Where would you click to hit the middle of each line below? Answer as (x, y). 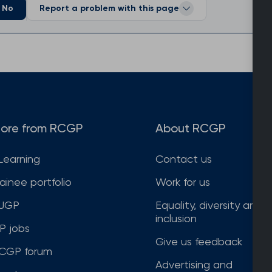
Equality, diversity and (209, 205)
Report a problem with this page (109, 8)
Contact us (184, 159)
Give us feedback (199, 242)
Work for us (183, 182)
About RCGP (190, 128)
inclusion (176, 219)
